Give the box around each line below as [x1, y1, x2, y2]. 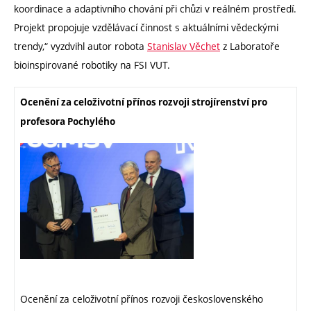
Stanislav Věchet [147, 40, 220, 53]
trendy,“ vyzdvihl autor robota [14, 40, 147, 53]
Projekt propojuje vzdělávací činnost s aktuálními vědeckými [14, 21, 278, 35]
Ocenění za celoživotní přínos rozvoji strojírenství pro [20, 95, 267, 108]
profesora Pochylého [20, 115, 115, 128]
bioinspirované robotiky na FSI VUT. [14, 58, 170, 72]
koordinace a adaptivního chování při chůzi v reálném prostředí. [14, 2, 296, 16]
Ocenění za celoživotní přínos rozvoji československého [20, 292, 263, 305]
